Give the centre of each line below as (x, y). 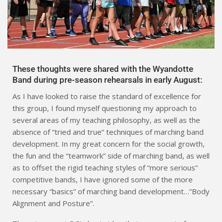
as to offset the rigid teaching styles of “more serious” (105, 167)
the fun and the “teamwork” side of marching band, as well (111, 155)
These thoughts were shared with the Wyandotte (103, 69)
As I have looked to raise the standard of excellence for (107, 96)
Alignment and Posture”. (53, 203)
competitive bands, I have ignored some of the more (103, 179)
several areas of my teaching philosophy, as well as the (106, 120)
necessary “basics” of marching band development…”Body (111, 191)
